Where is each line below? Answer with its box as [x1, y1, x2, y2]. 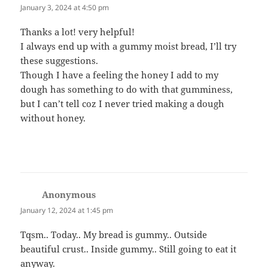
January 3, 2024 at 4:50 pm [20, 2, 109, 13]
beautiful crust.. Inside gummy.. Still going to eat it [20, 243, 237, 255]
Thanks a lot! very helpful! [20, 25, 135, 38]
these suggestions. [20, 54, 99, 66]
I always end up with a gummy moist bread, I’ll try [20, 39, 237, 52]
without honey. [20, 111, 86, 124]
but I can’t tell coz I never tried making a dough [20, 97, 225, 109]
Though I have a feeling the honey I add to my [20, 68, 219, 81]
